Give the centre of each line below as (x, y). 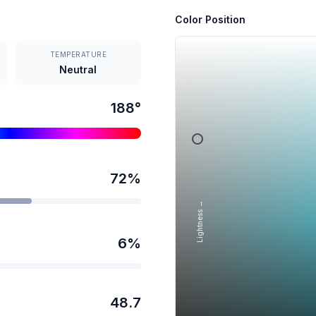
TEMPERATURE (78, 54)
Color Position (210, 19)
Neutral (78, 69)
